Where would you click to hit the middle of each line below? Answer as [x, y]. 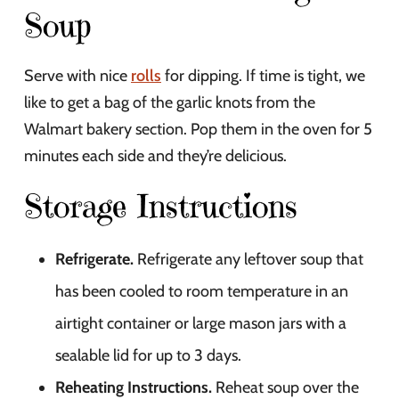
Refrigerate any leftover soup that [248, 259]
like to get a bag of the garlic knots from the [170, 102]
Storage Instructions [161, 206]
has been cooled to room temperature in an [202, 291]
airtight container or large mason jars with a [201, 323]
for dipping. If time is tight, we [263, 75]
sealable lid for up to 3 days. [148, 355]
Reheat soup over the [285, 387]
